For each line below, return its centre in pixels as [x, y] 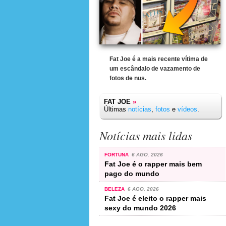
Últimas [116, 109]
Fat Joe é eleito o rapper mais [155, 198]
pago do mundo [132, 173]
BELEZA [115, 189]
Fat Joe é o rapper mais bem [153, 164]
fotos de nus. [128, 78]
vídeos [187, 109]
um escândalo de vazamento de [155, 69]
